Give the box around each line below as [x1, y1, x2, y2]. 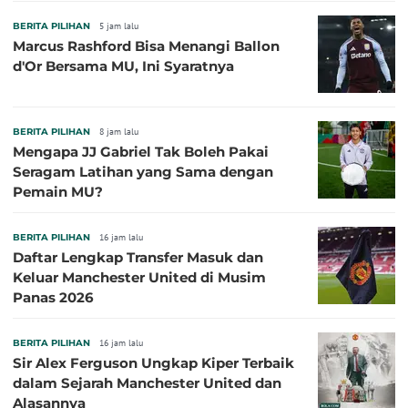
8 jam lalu [99, 126, 138, 138]
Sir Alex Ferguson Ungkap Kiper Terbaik [13, 354, 294, 372]
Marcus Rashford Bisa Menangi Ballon [13, 37, 280, 56]
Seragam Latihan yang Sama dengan [13, 163, 273, 181]
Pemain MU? [13, 183, 103, 201]
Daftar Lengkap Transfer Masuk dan [13, 249, 263, 267]
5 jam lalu [99, 20, 138, 33]
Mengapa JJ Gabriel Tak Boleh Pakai [13, 143, 269, 161]
